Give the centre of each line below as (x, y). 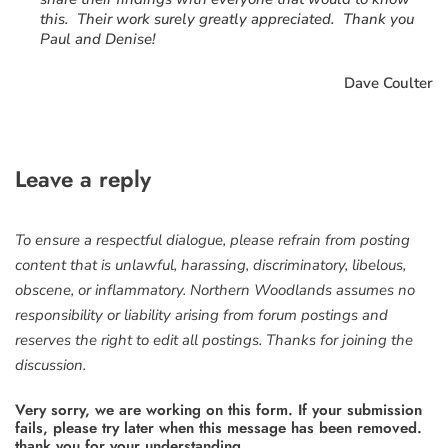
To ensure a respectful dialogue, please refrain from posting (212, 240)
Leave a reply (83, 179)
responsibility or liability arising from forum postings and (201, 315)
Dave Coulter (388, 83)
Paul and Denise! (98, 38)
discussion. (50, 365)
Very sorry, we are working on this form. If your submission (218, 409)
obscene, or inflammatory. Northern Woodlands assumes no (215, 290)
